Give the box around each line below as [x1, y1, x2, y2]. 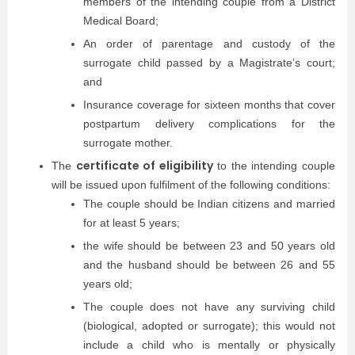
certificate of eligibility [75, 158, 213, 174]
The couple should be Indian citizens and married [83, 197, 335, 210]
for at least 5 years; [83, 216, 183, 229]
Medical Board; [83, 14, 162, 27]
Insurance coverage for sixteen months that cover [83, 98, 335, 111]
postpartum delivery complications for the [83, 117, 335, 130]
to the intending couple [212, 159, 336, 172]
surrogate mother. [83, 136, 176, 149]
